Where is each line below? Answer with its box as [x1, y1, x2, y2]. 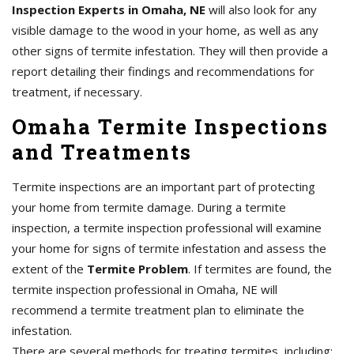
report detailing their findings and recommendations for [12, 63, 314, 80]
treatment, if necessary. [12, 84, 142, 100]
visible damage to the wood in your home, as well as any [12, 22, 318, 39]
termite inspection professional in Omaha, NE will [12, 281, 277, 298]
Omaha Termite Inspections [12, 113, 329, 141]
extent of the [12, 261, 87, 277]
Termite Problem [87, 261, 188, 277]
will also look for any [205, 2, 317, 18]
